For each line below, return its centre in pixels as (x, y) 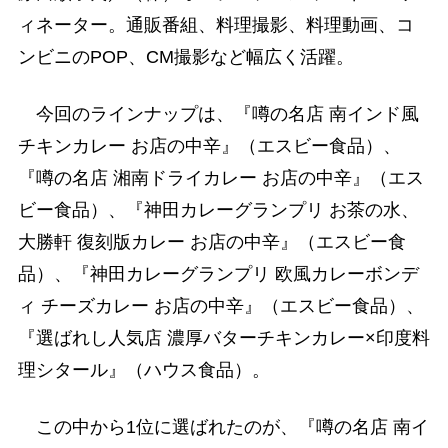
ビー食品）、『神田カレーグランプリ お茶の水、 (218, 210)
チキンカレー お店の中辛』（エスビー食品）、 (209, 146)
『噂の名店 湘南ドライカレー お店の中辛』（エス (220, 178)
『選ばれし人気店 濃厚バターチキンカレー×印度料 (223, 338)
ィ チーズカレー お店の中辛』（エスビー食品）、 (220, 306)
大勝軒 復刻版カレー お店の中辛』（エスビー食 (211, 242)
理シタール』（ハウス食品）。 (143, 370)
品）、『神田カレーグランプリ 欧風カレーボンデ (218, 274)
